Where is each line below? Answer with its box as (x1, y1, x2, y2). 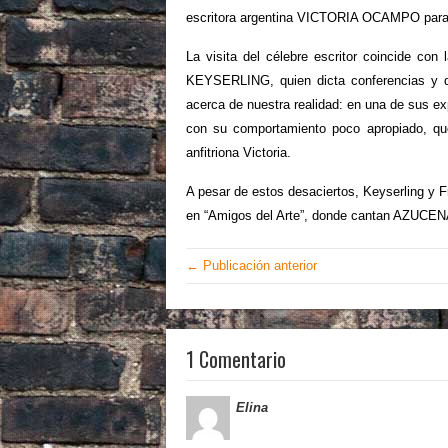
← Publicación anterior (186, 258, 317, 273)
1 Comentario (186, 344, 286, 374)
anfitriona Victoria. (186, 145, 291, 160)
